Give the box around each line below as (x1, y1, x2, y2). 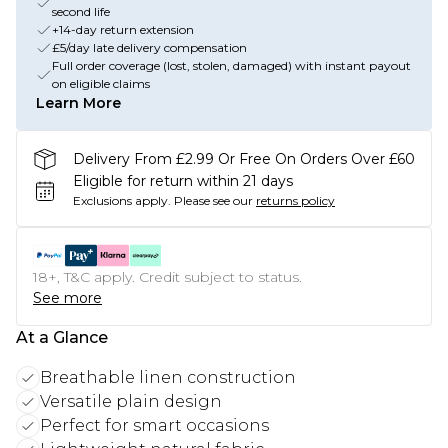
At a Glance (16, 328, 108, 347)
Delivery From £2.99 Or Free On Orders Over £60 (73, 149, 415, 168)
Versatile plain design (40, 392, 222, 411)
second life (52, 4, 110, 19)
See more (33, 289, 102, 307)
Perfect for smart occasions (40, 416, 269, 435)
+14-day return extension (52, 22, 194, 37)
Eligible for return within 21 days (73, 172, 293, 190)
